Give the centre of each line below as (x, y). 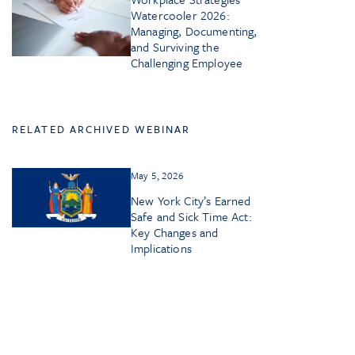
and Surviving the (175, 47)
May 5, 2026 (158, 176)
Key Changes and (175, 233)
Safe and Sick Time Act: (191, 217)
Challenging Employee (187, 63)
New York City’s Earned (191, 201)
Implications (161, 248)
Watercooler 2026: (180, 15)
